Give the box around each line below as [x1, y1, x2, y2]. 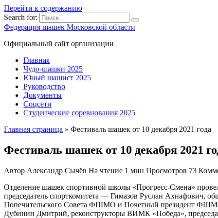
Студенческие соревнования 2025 [23, 109, 135, 117]
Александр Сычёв [27, 166, 87, 175]
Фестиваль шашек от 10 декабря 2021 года [71, 125, 211, 133]
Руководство [23, 82, 65, 91]
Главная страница [4, 125, 63, 133]
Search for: [4, 13, 37, 21]
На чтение [89, 166, 123, 175]
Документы [23, 91, 62, 99]
